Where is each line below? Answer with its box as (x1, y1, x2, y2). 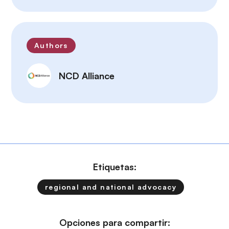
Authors (34, 41, 68, 50)
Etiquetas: (93, 161, 136, 173)
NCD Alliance (59, 70, 114, 82)
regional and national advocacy (45, 182, 176, 192)
